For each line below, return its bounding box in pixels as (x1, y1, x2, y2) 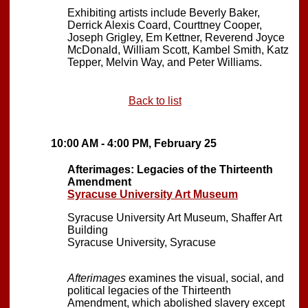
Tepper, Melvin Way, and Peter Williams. (67, 56, 262, 68)
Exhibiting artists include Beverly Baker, (67, 6, 260, 19)
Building (67, 223, 108, 236)
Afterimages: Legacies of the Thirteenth (67, 163, 273, 175)
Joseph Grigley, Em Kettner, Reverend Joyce (67, 31, 285, 43)
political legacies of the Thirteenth (67, 284, 231, 296)
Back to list (128, 94, 181, 107)
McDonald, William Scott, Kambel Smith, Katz (67, 43, 289, 56)
